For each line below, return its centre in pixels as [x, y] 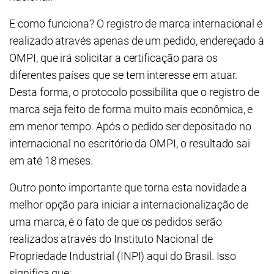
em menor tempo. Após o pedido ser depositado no [130, 127]
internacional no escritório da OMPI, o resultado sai [130, 144]
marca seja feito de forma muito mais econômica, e [131, 109]
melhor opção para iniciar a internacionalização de [129, 205]
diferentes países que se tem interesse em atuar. [124, 75]
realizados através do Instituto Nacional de [111, 239]
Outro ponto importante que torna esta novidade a [128, 188]
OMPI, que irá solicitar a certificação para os [113, 58]
